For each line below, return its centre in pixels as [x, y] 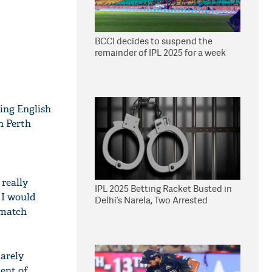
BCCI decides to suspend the [154, 41]
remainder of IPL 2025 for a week [160, 53]
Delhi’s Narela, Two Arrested [151, 200]
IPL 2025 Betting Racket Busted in [163, 189]
